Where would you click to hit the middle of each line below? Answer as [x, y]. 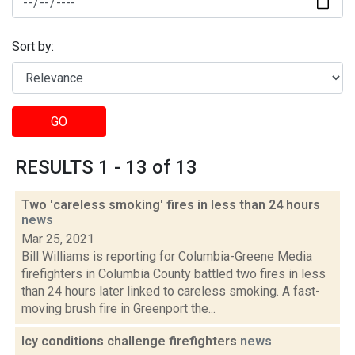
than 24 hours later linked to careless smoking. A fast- [171, 291]
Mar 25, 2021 [58, 239]
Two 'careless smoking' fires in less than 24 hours [171, 205]
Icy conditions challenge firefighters [131, 341]
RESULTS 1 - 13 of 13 [106, 167]
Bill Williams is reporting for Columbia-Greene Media [167, 256]
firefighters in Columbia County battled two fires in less [174, 274]
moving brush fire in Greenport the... [118, 309]
